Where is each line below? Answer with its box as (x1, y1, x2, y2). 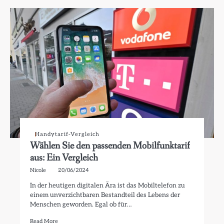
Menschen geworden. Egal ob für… (30, 200, 132, 208)
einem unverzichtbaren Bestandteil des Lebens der (30, 191, 180, 199)
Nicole (30, 167, 46, 173)
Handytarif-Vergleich (35, 131, 100, 137)
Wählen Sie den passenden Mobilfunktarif (30, 139, 190, 152)
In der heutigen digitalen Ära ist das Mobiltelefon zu (30, 181, 185, 189)
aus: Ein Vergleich (30, 151, 98, 164)
